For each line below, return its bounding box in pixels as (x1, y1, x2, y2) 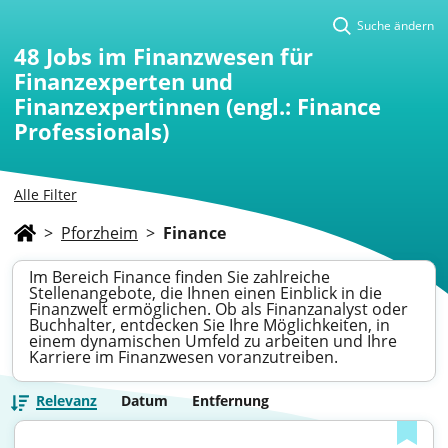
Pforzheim (61, 222, 138, 244)
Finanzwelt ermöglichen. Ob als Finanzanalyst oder (29, 298, 408, 320)
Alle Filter (14, 185, 77, 204)
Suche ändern (357, 17, 434, 34)
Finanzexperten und (14, 66, 233, 96)
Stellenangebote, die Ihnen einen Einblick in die (29, 282, 382, 304)
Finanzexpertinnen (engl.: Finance (14, 91, 381, 121)
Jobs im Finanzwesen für (46, 41, 313, 71)
